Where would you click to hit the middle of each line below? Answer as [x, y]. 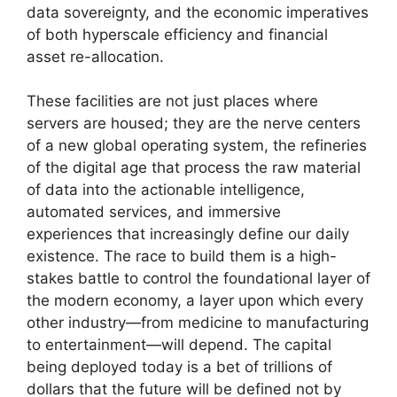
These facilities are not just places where [172, 101]
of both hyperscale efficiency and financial [177, 34]
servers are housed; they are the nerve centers [194, 124]
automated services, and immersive [154, 212]
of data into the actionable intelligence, [166, 190]
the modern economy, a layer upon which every [195, 301]
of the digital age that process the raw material [194, 168]
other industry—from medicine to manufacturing [198, 323]
